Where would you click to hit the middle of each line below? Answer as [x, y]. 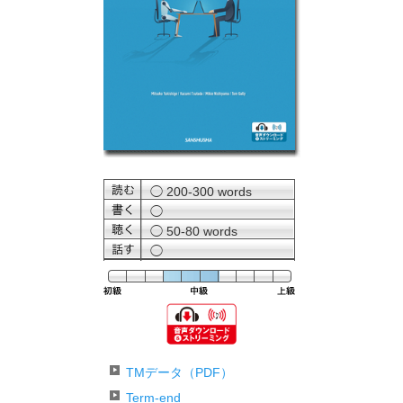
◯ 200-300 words [201, 192]
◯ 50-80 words [193, 232]
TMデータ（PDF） [179, 372]
